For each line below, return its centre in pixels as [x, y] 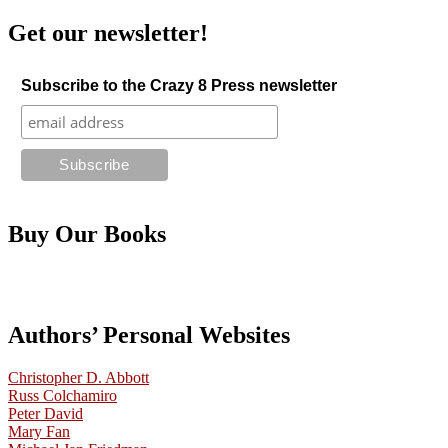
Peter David [45, 413]
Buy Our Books [87, 233]
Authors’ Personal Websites [149, 334]
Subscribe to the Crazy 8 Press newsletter [178, 86]
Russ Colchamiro [62, 395]
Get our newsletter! [108, 33]
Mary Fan [39, 431]
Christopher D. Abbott [78, 377]
